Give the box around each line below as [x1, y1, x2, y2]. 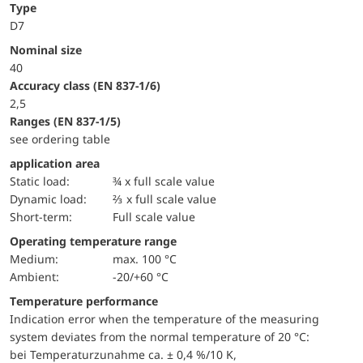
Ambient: [17, 268, 59, 284]
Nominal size [19, 41, 82, 58]
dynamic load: [18, 190, 87, 207]
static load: [16, 173, 70, 189]
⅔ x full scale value [113, 190, 217, 207]
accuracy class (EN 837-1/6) [18, 77, 160, 93]
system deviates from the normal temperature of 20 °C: [10, 328, 310, 344]
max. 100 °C [113, 250, 177, 267]
